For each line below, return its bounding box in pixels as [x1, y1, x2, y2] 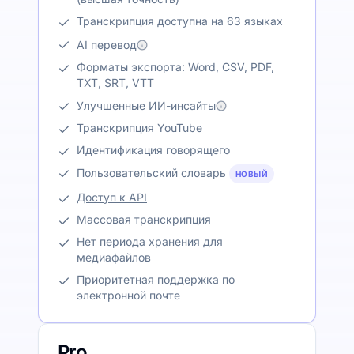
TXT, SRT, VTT [77, 75, 154, 89]
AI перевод [77, 37, 137, 51]
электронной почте [77, 288, 180, 302]
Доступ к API [77, 190, 147, 204]
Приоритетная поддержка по [77, 272, 235, 286]
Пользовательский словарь [77, 165, 226, 179]
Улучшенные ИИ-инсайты [77, 98, 216, 112]
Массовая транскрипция [77, 212, 211, 226]
